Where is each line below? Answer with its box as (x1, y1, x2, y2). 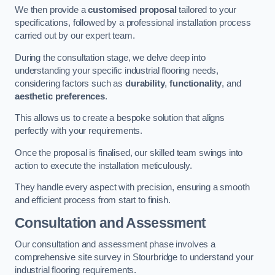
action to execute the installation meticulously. (15, 160, 193, 171)
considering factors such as (15, 78, 125, 88)
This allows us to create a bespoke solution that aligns (15, 113, 225, 123)
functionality (169, 78, 222, 88)
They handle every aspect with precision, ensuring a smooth (15, 182, 250, 193)
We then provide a (15, 5, 88, 15)
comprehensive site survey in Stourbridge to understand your (15, 252, 254, 263)
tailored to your (176, 5, 237, 15)
